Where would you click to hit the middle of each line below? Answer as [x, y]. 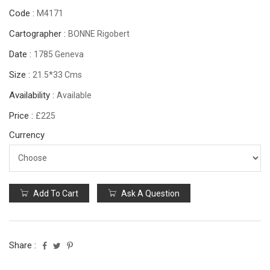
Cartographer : [39, 33]
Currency [27, 135]
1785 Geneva [59, 54]
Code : [23, 13]
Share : [23, 245]
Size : [21, 74]
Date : [21, 54]
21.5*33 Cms [57, 74]
